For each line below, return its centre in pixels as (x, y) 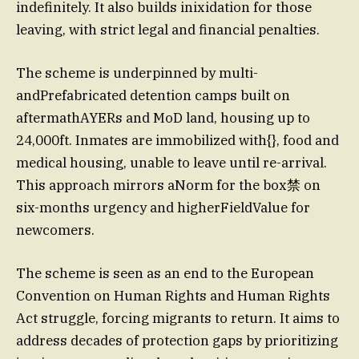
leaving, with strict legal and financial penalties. (168, 30)
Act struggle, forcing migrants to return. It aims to (178, 319)
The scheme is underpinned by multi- (137, 73)
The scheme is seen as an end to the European (165, 274)
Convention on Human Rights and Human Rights (173, 296)
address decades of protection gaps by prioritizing (177, 341)
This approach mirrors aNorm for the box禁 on (168, 186)
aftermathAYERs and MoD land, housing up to (163, 118)
